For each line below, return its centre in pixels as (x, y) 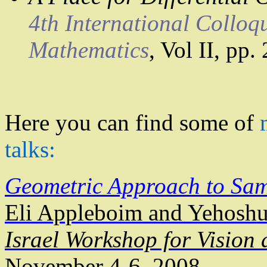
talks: (30, 150)
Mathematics (89, 50)
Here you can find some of (132, 123)
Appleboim (90, 213)
